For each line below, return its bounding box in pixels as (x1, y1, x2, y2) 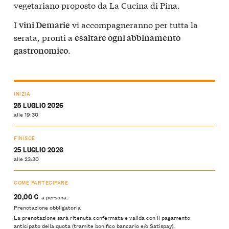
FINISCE (14, 133, 35, 142)
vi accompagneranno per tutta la (70, 18, 198, 30)
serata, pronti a (14, 31, 75, 43)
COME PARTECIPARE (14, 177, 68, 187)
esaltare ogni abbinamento (75, 31, 180, 43)
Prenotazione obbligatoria (14, 202, 81, 212)
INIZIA (14, 88, 31, 98)
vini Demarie (19, 18, 70, 31)
